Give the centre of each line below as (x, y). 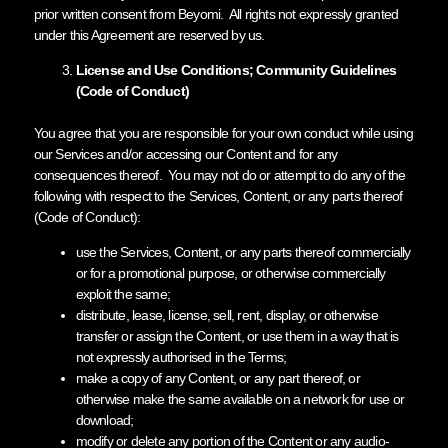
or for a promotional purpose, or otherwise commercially (230, 272)
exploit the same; (122, 293)
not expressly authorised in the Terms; (181, 356)
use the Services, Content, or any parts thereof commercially (243, 251)
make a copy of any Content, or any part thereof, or (217, 377)
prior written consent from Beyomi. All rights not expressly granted (216, 13)
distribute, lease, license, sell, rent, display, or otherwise (226, 314)
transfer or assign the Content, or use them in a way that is (237, 335)
